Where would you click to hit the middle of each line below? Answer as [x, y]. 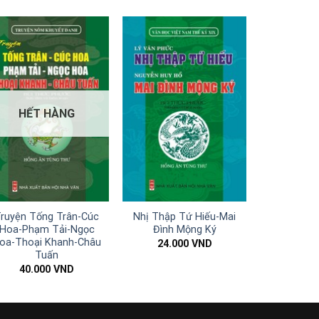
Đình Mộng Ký [184, 230]
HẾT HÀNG [47, 113]
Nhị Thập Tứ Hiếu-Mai [185, 217]
